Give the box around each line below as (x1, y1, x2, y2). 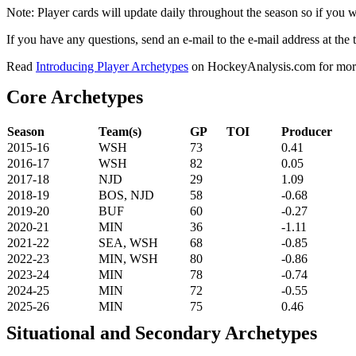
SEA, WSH (99, 235, 158, 250)
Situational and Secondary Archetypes (6, 322, 317, 343)
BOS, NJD (99, 188, 154, 202)
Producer (281, 124, 332, 138)
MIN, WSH (99, 251, 158, 265)
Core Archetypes (6, 87, 143, 108)
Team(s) (99, 124, 141, 138)
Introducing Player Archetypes (36, 60, 188, 74)
